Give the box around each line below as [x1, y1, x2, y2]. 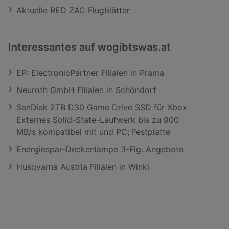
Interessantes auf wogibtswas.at [8, 41, 171, 53]
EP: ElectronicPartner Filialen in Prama [16, 67, 164, 78]
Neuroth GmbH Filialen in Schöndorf [16, 85, 156, 95]
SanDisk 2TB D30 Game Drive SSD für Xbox [16, 102, 187, 112]
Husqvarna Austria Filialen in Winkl [16, 162, 149, 172]
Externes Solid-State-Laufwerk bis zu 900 [16, 114, 179, 125]
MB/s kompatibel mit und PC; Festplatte [16, 127, 170, 137]
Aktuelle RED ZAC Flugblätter [16, 5, 130, 15]
